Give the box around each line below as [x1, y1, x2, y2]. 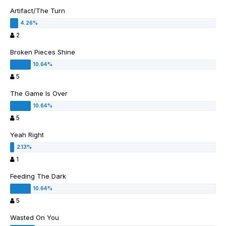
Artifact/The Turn [10, 7, 65, 15]
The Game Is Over [10, 89, 68, 98]
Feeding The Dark [10, 172, 66, 181]
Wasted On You [10, 213, 59, 222]
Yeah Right [10, 131, 44, 139]
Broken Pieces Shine [10, 48, 75, 56]
